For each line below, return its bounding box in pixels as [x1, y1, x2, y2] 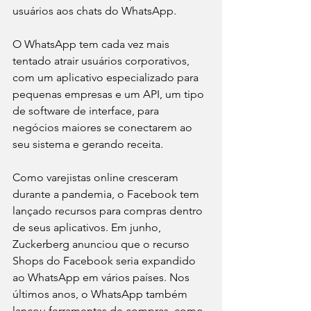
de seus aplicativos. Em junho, [12, 221, 164, 235]
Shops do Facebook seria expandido [12, 254, 199, 268]
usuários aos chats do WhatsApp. [12, 4, 176, 18]
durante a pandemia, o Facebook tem [12, 187, 202, 201]
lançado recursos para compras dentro [12, 204, 205, 218]
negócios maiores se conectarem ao [12, 121, 195, 135]
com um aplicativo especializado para [12, 71, 201, 85]
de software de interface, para [12, 104, 162, 118]
